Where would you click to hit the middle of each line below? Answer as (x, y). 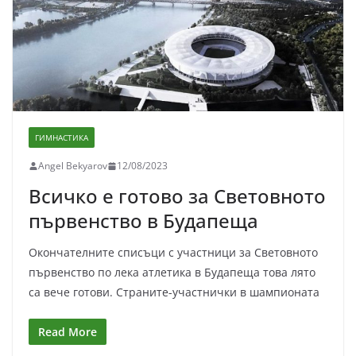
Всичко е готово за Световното (177, 196)
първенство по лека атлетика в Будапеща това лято (172, 273)
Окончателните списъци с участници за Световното (173, 253)
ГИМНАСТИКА (62, 138)
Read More (68, 332)
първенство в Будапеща (143, 221)
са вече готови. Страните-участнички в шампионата (174, 292)
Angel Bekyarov (73, 166)
